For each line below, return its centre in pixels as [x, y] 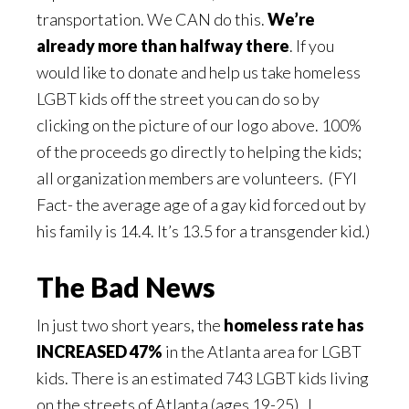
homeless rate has [294, 325]
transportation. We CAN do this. [152, 19]
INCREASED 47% [100, 351]
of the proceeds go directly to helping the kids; [199, 152]
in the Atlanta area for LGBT [262, 351]
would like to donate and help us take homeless [199, 72]
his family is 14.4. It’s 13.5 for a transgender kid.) [203, 231]
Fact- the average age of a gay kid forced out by [201, 204]
